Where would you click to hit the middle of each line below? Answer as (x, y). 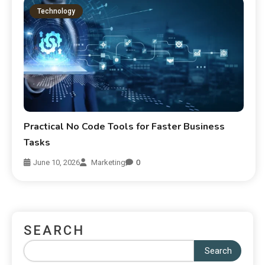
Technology (56, 12)
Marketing (109, 163)
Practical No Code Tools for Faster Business (125, 127)
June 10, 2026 (57, 163)
